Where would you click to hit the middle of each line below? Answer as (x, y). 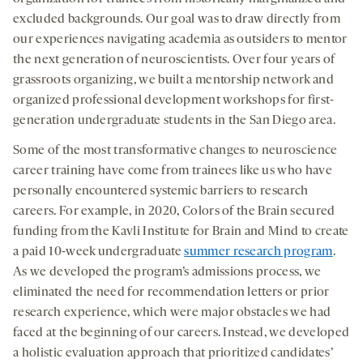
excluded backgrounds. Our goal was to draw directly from (177, 19)
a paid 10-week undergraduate (99, 252)
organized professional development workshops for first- (174, 100)
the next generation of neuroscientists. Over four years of (174, 60)
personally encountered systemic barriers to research (161, 191)
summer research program (258, 252)
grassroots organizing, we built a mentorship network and (173, 80)
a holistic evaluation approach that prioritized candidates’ (173, 353)
